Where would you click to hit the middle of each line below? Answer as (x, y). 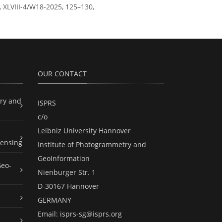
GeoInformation (64, 159)
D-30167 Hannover (68, 186)
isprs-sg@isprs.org (91, 214)
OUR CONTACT (62, 74)
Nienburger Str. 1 (67, 172)
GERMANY (55, 200)
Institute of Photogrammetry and (92, 145)
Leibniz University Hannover (84, 131)
